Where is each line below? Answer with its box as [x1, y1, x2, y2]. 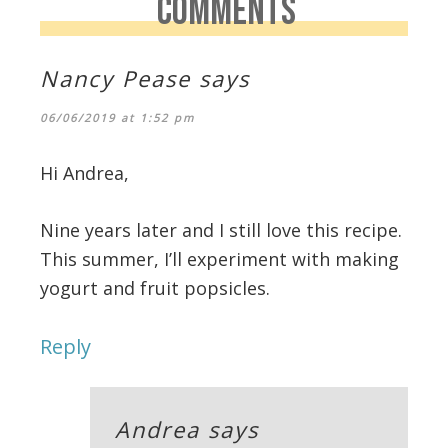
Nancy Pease [40, 63, 191, 94]
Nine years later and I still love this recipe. [40, 218, 402, 243]
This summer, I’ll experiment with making [40, 247, 399, 272]
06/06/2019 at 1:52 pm [40, 110, 195, 126]
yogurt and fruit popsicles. [40, 276, 270, 301]
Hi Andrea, [40, 161, 129, 186]
